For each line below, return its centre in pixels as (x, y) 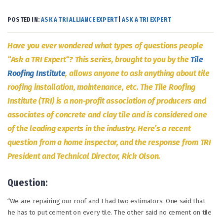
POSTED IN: (24, 20)
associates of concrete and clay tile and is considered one (107, 115)
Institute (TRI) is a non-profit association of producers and (107, 101)
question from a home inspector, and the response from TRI (109, 143)
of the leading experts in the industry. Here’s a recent (99, 129)
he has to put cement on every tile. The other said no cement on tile (110, 212)
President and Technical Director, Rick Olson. (84, 156)
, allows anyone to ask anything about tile (137, 74)
